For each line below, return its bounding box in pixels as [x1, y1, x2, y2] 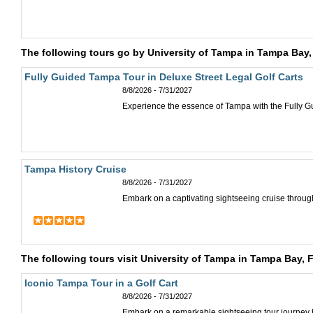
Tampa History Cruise [24, 163, 126, 175]
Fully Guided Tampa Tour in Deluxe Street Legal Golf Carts [24, 71, 303, 82]
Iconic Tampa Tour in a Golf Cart [24, 277, 178, 289]
